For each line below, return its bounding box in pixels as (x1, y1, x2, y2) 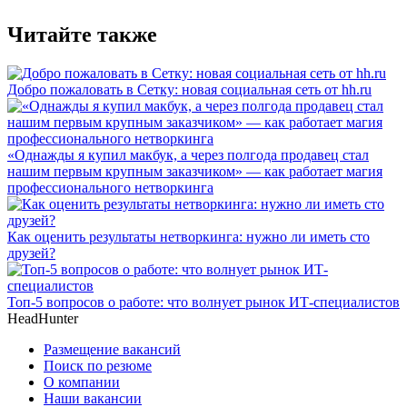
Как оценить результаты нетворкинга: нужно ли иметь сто (7, 228, 370, 244)
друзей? (7, 244, 55, 261)
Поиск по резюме (44, 357, 152, 373)
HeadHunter (7, 310, 78, 326)
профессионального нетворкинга (7, 179, 213, 195)
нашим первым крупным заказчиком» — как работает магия (7, 163, 382, 179)
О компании (44, 373, 120, 390)
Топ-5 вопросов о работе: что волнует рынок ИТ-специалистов (7, 293, 400, 310)
